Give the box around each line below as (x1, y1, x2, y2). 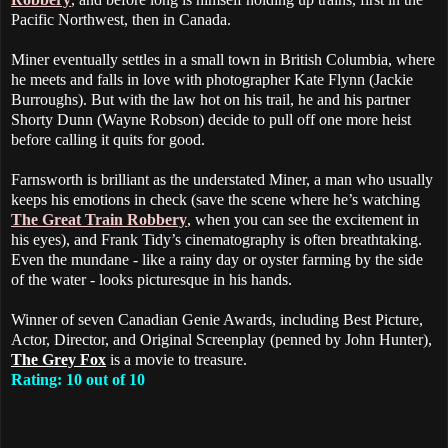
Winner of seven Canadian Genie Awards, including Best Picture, (11, 311, 423, 329)
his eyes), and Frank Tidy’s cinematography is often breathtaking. (11, 231, 422, 249)
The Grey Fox (11, 351, 106, 369)
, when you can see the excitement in (187, 211, 419, 229)
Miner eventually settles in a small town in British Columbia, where (11, 51, 435, 69)
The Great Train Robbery (11, 211, 187, 229)
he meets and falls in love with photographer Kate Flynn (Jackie (11, 71, 413, 89)
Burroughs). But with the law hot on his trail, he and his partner (11, 91, 410, 109)
